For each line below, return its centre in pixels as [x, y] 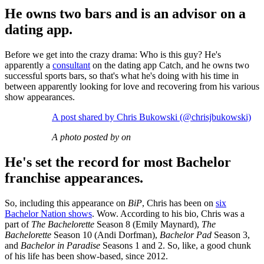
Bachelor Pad [186, 235]
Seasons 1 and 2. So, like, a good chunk [176, 245]
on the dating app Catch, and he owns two [170, 65]
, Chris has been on [179, 203]
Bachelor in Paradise [60, 245]
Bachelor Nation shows [48, 213]
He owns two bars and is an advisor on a [125, 14]
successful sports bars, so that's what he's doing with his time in [122, 75]
